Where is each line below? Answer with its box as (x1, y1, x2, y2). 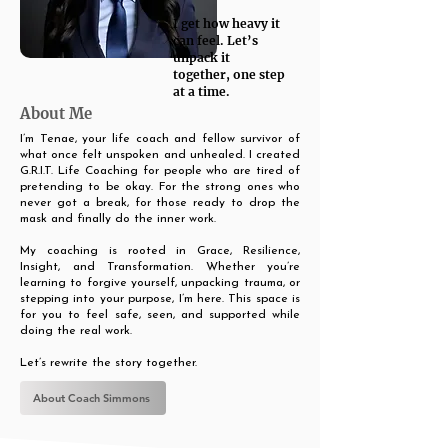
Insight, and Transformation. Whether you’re (20, 261, 300, 273)
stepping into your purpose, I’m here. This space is (20, 293, 300, 305)
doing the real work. (20, 325, 132, 337)
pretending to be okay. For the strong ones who (20, 181, 300, 193)
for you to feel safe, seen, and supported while (20, 309, 300, 321)
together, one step (173, 67, 285, 82)
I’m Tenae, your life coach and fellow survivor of (20, 133, 300, 145)
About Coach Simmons (32, 391, 150, 405)
